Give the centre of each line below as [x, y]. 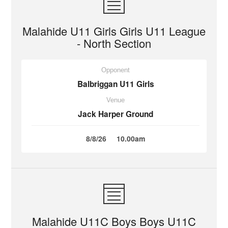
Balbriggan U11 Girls [116, 84]
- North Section [114, 43]
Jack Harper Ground [116, 114]
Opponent [116, 70]
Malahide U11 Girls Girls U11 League [114, 31]
